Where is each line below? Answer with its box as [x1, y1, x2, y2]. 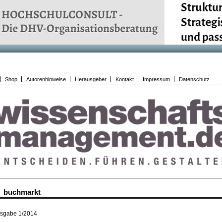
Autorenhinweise [26, 76, 66, 82]
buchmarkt [3, 188, 41, 196]
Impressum [143, 76, 170, 82]
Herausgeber [75, 76, 107, 82]
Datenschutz [179, 76, 210, 82]
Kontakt [115, 76, 134, 82]
